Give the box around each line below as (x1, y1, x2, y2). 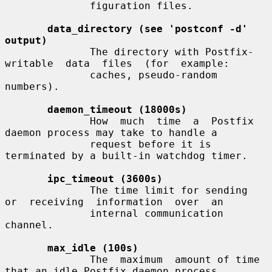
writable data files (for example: (5, 57, 229, 69)
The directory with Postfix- (5, 46, 90, 58)
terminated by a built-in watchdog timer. (5, 149, 248, 161)
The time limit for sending (5, 184, 90, 196)
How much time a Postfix (5, 115, 90, 127)
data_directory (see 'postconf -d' (47, 22, 248, 35)
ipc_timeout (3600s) (47, 172, 163, 185)
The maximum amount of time (5, 253, 90, 265)
